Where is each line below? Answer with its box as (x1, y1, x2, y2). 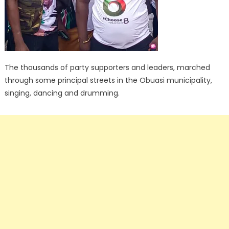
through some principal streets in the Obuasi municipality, (4, 75, 212, 86)
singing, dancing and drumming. (4, 88, 120, 99)
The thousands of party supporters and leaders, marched (4, 62, 210, 73)
